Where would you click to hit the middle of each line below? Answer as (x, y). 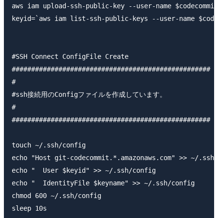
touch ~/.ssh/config (49, 145)
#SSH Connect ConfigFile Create (70, 57)
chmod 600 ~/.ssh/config (56, 196)
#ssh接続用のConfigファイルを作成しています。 (89, 95)
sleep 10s (29, 209)
